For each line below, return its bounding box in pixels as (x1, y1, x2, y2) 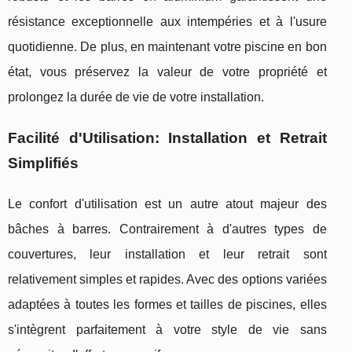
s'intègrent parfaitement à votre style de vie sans (8, 322, 327, 336)
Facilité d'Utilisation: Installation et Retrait (8, 129, 327, 146)
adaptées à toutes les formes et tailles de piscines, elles (8, 297, 327, 311)
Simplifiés (8, 154, 79, 171)
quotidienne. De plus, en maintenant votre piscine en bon (8, 39, 327, 53)
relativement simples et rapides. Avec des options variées (8, 272, 327, 286)
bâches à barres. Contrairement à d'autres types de (8, 222, 327, 236)
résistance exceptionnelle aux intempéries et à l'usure (8, 14, 327, 28)
